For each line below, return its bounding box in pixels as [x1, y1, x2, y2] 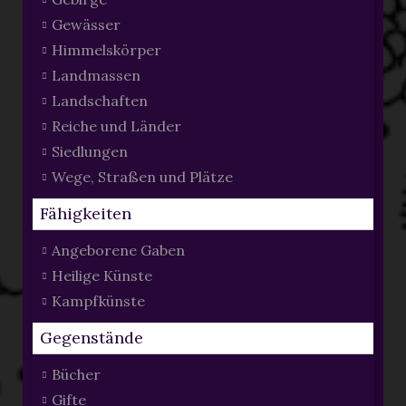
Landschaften [51, 92, 148, 111]
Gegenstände [39, 327, 143, 349]
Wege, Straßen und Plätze [51, 168, 233, 187]
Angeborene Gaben [51, 241, 185, 260]
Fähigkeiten [39, 203, 131, 225]
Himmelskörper [51, 41, 161, 60]
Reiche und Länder [51, 117, 181, 136]
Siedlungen [51, 142, 128, 161]
